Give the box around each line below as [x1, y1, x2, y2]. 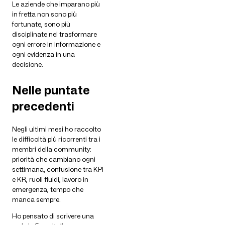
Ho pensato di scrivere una [12, 212, 94, 220]
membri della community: [12, 145, 91, 154]
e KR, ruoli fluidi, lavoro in [12, 175, 88, 184]
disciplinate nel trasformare [12, 30, 97, 39]
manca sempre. [12, 195, 61, 204]
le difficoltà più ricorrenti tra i [12, 135, 100, 144]
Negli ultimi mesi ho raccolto [12, 125, 101, 134]
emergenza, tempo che [12, 185, 83, 194]
